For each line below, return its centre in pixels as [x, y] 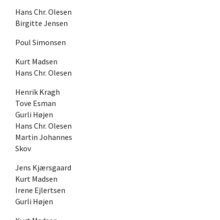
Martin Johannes [44, 137]
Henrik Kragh [38, 92]
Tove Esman [36, 103]
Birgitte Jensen [41, 23]
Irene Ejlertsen [40, 190]
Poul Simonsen [41, 42]
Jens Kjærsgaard [43, 167]
